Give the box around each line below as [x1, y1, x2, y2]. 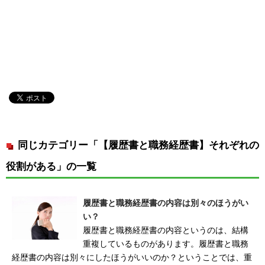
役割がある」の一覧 [6, 160, 96, 172]
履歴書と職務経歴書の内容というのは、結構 [83, 225, 248, 235]
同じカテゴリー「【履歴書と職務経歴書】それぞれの [18, 138, 259, 151]
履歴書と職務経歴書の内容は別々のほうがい [83, 198, 248, 208]
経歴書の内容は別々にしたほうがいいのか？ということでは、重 [12, 252, 252, 262]
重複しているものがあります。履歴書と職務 [83, 238, 248, 248]
